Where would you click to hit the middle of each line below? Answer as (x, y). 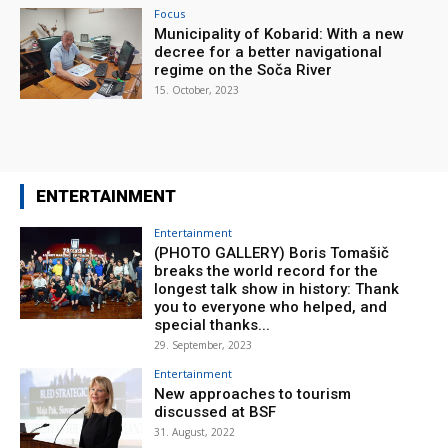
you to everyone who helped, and (271, 307)
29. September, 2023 (203, 345)
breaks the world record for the (266, 271)
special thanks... (212, 325)
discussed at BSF (215, 412)
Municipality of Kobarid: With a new (279, 33)
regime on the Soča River (243, 69)
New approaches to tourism (253, 394)
